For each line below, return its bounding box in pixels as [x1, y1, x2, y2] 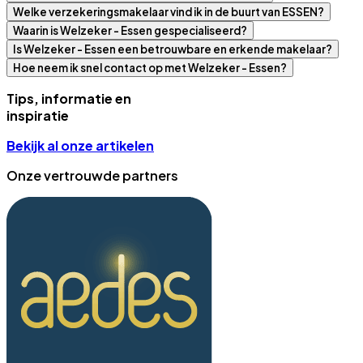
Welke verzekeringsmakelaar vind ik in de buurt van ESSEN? [13, 5, 324, 19]
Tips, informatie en [6, 90, 131, 108]
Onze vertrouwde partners [6, 167, 178, 185]
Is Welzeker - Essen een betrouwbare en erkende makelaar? [13, 42, 332, 57]
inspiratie [6, 107, 69, 125]
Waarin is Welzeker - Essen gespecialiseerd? [13, 23, 247, 38]
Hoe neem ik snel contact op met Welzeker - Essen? [13, 61, 287, 75]
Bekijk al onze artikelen [6, 137, 154, 155]
